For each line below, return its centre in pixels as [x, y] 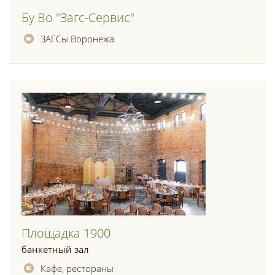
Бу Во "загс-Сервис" [78, 17]
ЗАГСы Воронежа [77, 39]
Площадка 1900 [66, 233]
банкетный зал [55, 249]
